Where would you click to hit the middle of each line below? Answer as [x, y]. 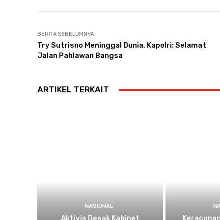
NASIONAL [99, 206]
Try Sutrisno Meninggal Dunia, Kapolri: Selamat [122, 45]
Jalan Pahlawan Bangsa [80, 55]
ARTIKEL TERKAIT [73, 89]
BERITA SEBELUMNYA [66, 34]
